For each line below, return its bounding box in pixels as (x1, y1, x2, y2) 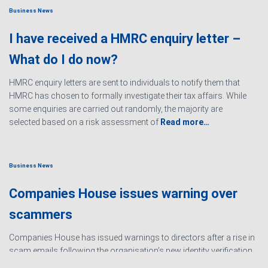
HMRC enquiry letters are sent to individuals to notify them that (9, 78, 240, 88)
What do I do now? (9, 52, 118, 68)
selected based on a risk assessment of (9, 117, 159, 127)
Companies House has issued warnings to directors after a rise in (9, 233, 255, 242)
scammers (9, 207, 72, 222)
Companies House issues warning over (9, 186, 237, 201)
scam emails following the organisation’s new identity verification (9, 246, 252, 255)
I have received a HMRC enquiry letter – (9, 31, 240, 47)
